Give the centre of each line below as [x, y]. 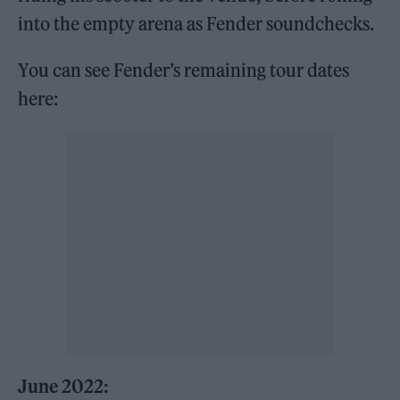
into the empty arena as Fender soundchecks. [196, 23]
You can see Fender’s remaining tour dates [184, 70]
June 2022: [64, 386]
